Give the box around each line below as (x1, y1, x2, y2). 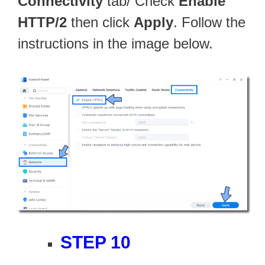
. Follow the (173, 14, 245, 30)
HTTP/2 (18, 14, 67, 30)
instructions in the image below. (18, 35, 213, 51)
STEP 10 (60, 232, 131, 252)
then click (67, 14, 134, 30)
